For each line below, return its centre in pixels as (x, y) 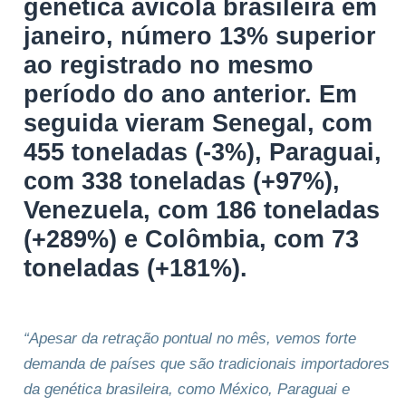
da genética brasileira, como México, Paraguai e (187, 389)
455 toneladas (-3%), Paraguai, (203, 151)
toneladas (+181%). (135, 267)
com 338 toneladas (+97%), (182, 180)
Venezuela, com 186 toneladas (202, 209)
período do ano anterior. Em (190, 93)
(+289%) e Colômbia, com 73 (191, 238)
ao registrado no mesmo (169, 64)
